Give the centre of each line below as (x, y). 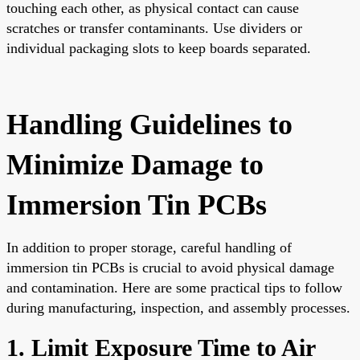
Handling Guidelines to (149, 124)
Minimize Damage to (135, 164)
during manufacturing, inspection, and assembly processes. (178, 307)
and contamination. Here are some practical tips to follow (174, 287)
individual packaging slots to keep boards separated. (159, 48)
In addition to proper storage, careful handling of (149, 247)
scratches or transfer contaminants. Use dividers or (154, 28)
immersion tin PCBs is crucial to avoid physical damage (170, 267)
